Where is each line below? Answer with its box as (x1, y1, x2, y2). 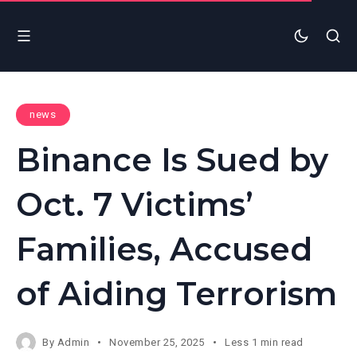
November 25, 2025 (109, 335, 206, 348)
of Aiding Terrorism (16, 273, 337, 313)
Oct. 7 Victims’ (16, 184, 253, 224)
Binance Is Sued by (16, 139, 328, 179)
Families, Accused (16, 229, 312, 269)
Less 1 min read (225, 335, 304, 348)
